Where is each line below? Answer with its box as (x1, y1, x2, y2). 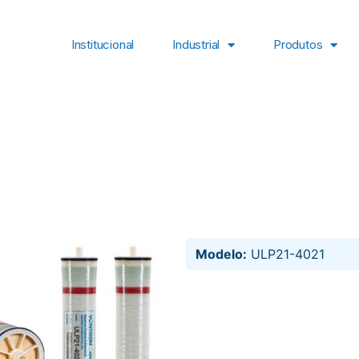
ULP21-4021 (247, 246, 325, 262)
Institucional (71, 37, 135, 52)
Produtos (272, 37, 323, 52)
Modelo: (196, 246, 248, 262)
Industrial (172, 37, 220, 52)
